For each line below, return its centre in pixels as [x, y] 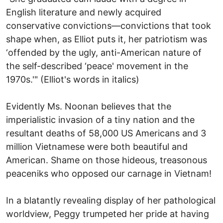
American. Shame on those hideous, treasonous [107, 160]
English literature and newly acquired [84, 12]
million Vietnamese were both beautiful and [97, 146]
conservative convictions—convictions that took [109, 25]
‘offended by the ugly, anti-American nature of [104, 52]
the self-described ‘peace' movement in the [97, 66]
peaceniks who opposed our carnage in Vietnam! [109, 173]
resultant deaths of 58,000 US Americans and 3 [106, 133]
